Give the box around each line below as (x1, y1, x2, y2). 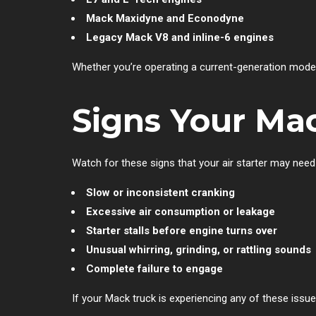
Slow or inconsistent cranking (86, 186, 235, 199)
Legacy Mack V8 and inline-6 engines (86, 30, 274, 44)
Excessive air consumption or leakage (86, 205, 275, 218)
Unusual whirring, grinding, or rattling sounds (86, 243, 311, 256)
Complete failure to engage (86, 262, 223, 275)
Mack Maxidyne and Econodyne (86, 11, 244, 25)
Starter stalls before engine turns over (86, 224, 277, 237)
